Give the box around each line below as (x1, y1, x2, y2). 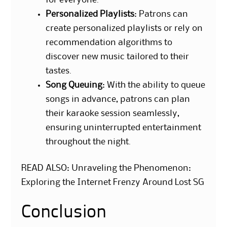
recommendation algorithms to (46, 38, 173, 47)
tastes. (46, 66, 72, 75)
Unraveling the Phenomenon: (71, 164, 192, 172)
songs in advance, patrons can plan (46, 95, 191, 103)
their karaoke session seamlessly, (46, 109, 180, 118)
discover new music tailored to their (46, 52, 190, 61)
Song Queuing (46, 81, 103, 89)
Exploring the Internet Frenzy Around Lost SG (21, 178, 205, 186)
